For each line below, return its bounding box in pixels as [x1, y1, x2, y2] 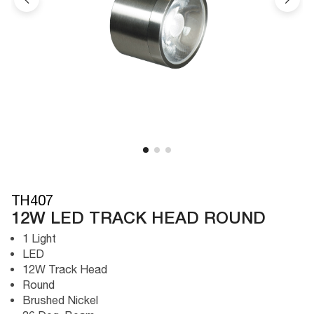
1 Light [22, 231, 56, 245]
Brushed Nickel [22, 293, 98, 306]
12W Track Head [22, 262, 107, 275]
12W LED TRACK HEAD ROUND [11, 211, 266, 227]
